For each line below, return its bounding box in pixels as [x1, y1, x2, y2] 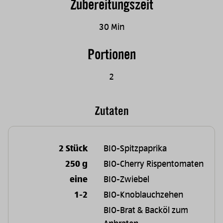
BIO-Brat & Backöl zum [104, 206, 189, 215]
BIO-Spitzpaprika [104, 144, 167, 153]
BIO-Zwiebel [104, 175, 150, 184]
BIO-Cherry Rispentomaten [104, 159, 204, 169]
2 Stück [59, 144, 88, 153]
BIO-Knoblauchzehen [104, 190, 184, 200]
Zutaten [94, 103, 129, 118]
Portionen [87, 45, 136, 63]
